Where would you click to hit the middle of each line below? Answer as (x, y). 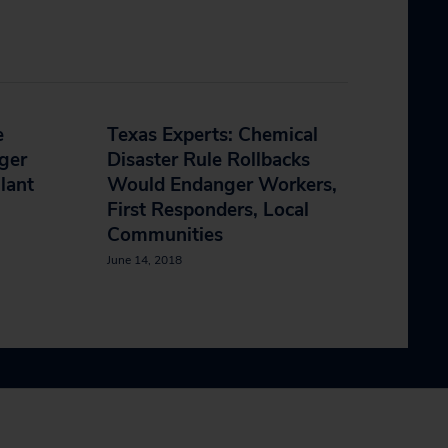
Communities (165, 235)
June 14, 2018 (144, 260)
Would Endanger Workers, (222, 185)
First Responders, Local (208, 210)
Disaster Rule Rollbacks (208, 160)
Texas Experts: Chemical (212, 135)
